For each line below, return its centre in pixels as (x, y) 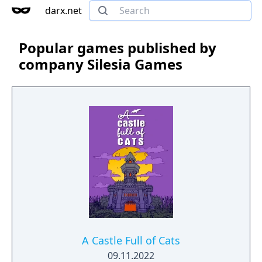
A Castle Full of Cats (131, 240)
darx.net (63, 11)
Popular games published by (118, 48)
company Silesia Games (101, 64)
